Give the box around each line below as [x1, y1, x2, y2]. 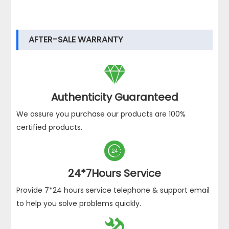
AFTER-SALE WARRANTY [29, 34, 124, 46]
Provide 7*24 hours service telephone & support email [16, 185, 210, 196]
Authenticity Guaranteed [51, 90, 178, 105]
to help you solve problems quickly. [16, 198, 142, 209]
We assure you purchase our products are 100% [16, 109, 186, 120]
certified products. [16, 122, 83, 133]
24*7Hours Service [68, 166, 161, 181]
